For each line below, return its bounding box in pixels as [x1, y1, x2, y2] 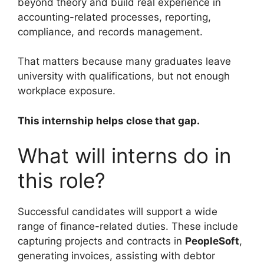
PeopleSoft [185, 235, 239, 247]
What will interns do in [18, 143, 231, 169]
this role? [18, 168, 105, 193]
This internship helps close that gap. [18, 114, 200, 127]
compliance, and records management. [18, 25, 203, 38]
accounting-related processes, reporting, [18, 11, 211, 23]
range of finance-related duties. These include [18, 220, 238, 233]
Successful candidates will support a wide [18, 206, 217, 218]
